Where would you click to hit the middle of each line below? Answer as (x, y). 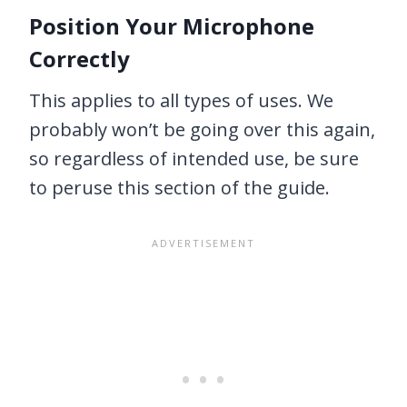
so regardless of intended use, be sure (194, 159)
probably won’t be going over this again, (202, 130)
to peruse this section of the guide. (179, 188)
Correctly (79, 59)
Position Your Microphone (172, 26)
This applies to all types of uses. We (181, 101)
